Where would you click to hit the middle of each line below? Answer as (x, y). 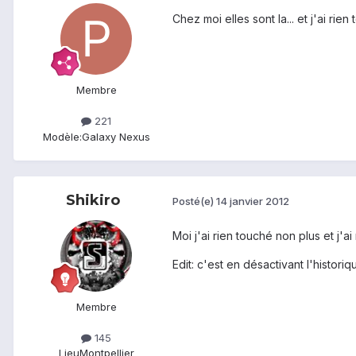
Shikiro (93, 200)
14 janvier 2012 (253, 201)
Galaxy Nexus (116, 136)
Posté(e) (194, 201)
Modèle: (62, 136)
